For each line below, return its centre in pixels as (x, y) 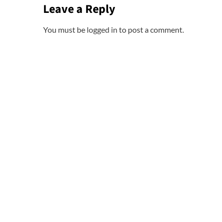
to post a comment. (151, 29)
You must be (65, 29)
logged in (102, 29)
